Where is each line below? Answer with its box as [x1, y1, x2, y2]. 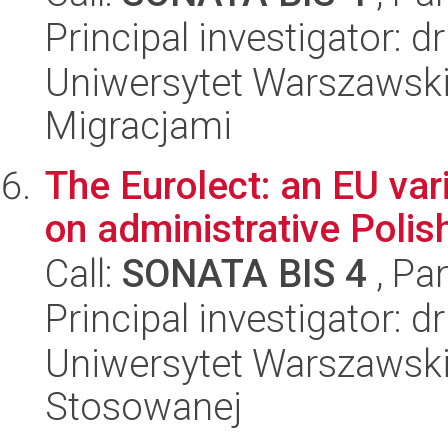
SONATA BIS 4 [122, 251, 367, 296]
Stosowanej [45, 384, 242, 429]
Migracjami [45, 103, 232, 148]
